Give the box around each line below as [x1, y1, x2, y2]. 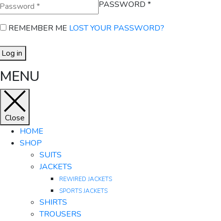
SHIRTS [39, 197, 67, 208]
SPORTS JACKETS [59, 187, 108, 195]
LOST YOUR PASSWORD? [69, 23, 164, 34]
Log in [1, 48, 22, 59]
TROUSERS [39, 209, 81, 220]
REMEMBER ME [8, 23, 67, 34]
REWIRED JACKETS [59, 175, 112, 184]
